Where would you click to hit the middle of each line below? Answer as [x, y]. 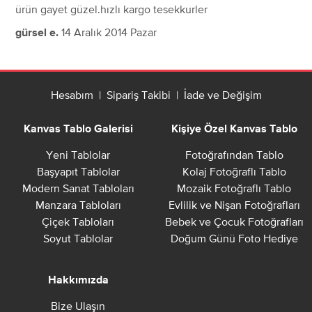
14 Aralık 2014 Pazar [109, 32]
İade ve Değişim [223, 95]
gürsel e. [37, 34]
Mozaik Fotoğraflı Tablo [234, 188]
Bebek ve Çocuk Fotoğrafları [234, 222]
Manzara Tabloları [78, 205]
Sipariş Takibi [138, 95]
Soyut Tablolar [78, 239]
